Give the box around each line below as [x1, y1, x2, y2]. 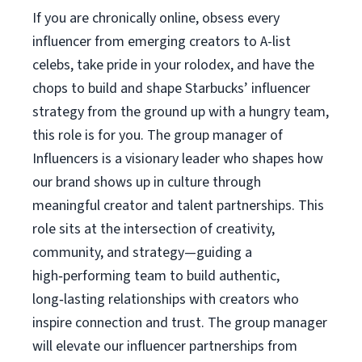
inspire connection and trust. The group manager [32, 313, 327, 333]
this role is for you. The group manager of [32, 125, 283, 145]
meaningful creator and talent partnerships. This [32, 196, 324, 216]
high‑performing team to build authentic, [32, 266, 280, 286]
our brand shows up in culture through [32, 172, 261, 192]
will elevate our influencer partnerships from [32, 336, 297, 356]
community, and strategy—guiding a [32, 242, 252, 263]
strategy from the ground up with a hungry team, [32, 102, 329, 122]
